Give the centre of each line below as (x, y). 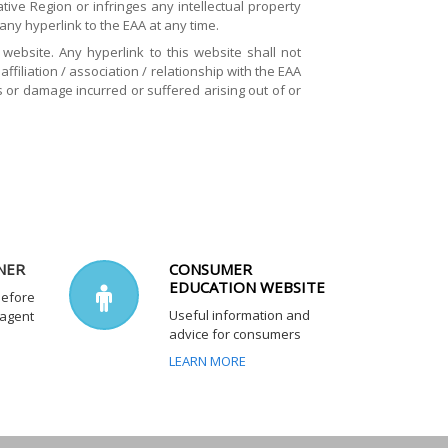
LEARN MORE (207, 360)
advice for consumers (234, 333)
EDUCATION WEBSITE (246, 286)
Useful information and (239, 314)
